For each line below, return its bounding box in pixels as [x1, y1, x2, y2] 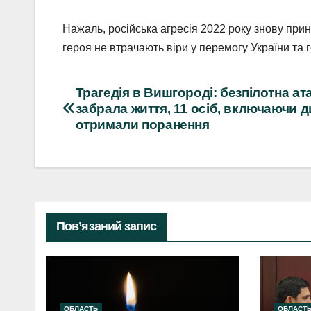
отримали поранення [75, 117, 210, 132]
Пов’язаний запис [56, 219, 157, 233]
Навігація [62, 85, 155, 110]
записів [62, 113, 137, 139]
